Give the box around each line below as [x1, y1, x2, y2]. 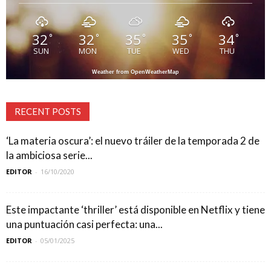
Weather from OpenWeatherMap [92, 69, 179, 75]
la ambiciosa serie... [6, 149, 93, 162]
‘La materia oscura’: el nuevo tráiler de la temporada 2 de [6, 134, 260, 147]
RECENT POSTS [15, 106, 81, 117]
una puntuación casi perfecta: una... [6, 218, 163, 230]
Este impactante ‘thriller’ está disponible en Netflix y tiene [6, 203, 265, 216]
